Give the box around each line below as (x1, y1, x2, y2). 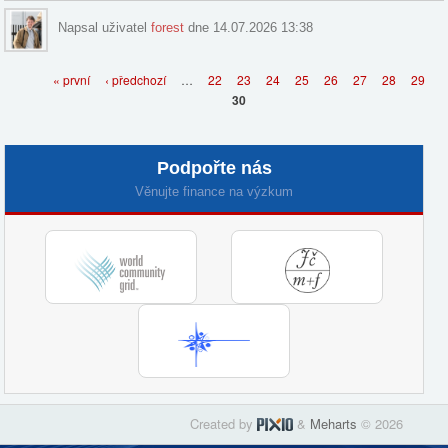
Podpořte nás (156, 157, 272, 178)
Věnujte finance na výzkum (135, 183, 294, 199)
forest (151, 19, 185, 35)
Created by (190, 413, 258, 433)
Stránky (4, 54, 85, 80)
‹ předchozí (104, 70, 166, 88)
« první (52, 70, 90, 88)
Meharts (310, 413, 358, 433)
